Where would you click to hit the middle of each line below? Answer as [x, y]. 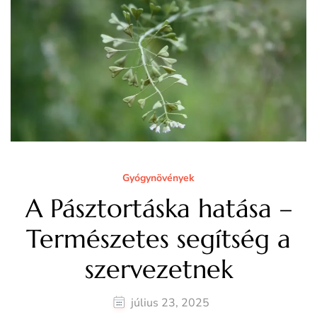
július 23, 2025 [170, 303]
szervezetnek [158, 269]
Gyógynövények [158, 178]
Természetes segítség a [158, 238]
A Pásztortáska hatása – [158, 208]
